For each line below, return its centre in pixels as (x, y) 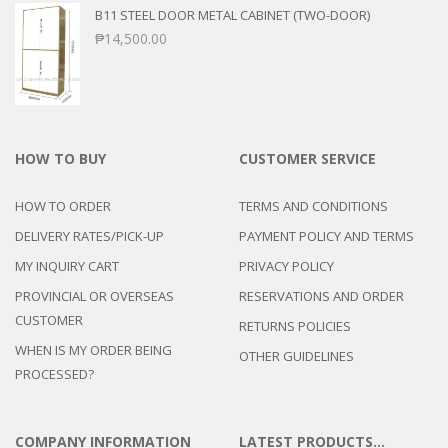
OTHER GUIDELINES (296, 355)
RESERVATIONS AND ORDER (321, 295)
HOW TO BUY (60, 158)
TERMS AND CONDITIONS (313, 205)
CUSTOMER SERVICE (307, 158)
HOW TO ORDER (63, 205)
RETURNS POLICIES (295, 325)
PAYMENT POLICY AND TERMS (326, 235)
